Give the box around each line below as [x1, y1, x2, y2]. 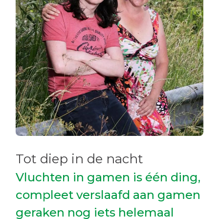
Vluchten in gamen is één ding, [16, 170, 200, 184]
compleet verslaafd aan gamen [16, 188, 200, 202]
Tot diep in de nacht [16, 151, 143, 167]
